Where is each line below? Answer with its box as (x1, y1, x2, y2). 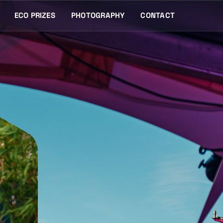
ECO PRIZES (14, 10, 55, 20)
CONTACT (140, 10, 175, 20)
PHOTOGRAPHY (71, 10, 125, 20)
